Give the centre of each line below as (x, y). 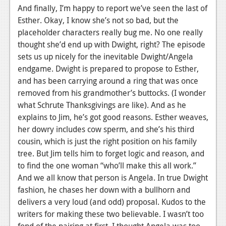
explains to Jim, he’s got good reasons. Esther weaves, (113, 117)
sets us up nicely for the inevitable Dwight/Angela (105, 57)
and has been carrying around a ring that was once (108, 81)
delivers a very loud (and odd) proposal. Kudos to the (112, 202)
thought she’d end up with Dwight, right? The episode (111, 45)
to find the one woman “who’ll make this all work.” (107, 166)
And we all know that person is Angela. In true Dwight (113, 178)
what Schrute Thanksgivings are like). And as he (102, 105)
